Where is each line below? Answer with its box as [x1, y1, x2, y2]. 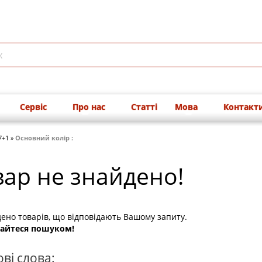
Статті [131, 101, 157, 112]
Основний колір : [15, 133, 75, 142]
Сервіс [20, 101, 49, 112]
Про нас [73, 101, 108, 112]
